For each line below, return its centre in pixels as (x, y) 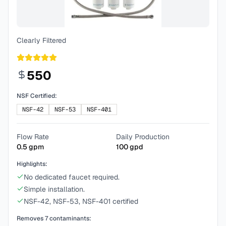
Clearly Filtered (41, 40)
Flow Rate (33, 137)
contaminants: (70, 218)
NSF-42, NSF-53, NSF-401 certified (81, 201)
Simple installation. (54, 189)
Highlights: (32, 164)
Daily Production (143, 137)
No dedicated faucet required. (72, 177)
